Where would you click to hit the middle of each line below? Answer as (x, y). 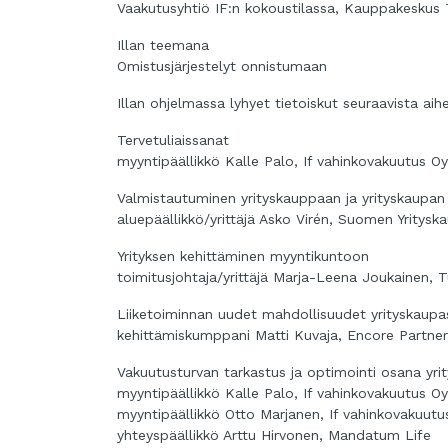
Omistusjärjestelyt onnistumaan (222, 66)
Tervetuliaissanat (173, 140)
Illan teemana (163, 45)
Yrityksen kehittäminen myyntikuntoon (243, 256)
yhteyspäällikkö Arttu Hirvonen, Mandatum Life (274, 435)
